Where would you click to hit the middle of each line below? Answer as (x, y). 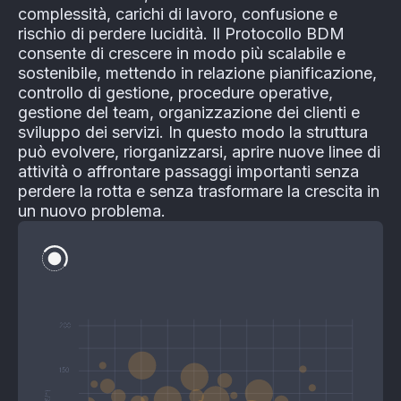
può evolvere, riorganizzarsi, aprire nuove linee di (199, 152)
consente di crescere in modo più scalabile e (182, 54)
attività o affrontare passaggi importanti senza (188, 172)
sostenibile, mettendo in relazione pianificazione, (197, 73)
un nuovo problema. (92, 211)
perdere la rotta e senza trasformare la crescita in (199, 192)
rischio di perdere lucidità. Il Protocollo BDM (181, 34)
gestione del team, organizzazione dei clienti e (189, 113)
